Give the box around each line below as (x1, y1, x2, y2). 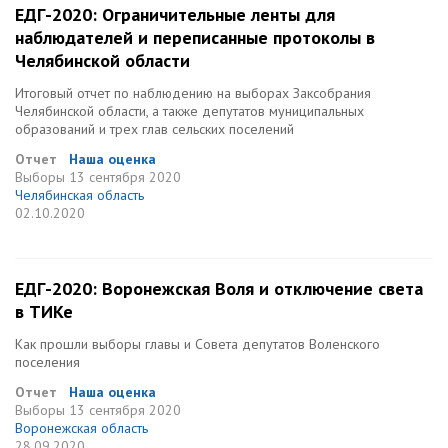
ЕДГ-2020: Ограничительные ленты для (15, 3, 335, 26)
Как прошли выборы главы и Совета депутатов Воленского (15, 335, 380, 353)
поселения (15, 353, 80, 371)
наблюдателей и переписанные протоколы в (15, 26, 375, 49)
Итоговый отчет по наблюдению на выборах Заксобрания (15, 84, 371, 102)
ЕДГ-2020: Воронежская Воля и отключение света (15, 277, 423, 300)
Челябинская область (15, 186, 144, 204)
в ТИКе (15, 300, 73, 323)
